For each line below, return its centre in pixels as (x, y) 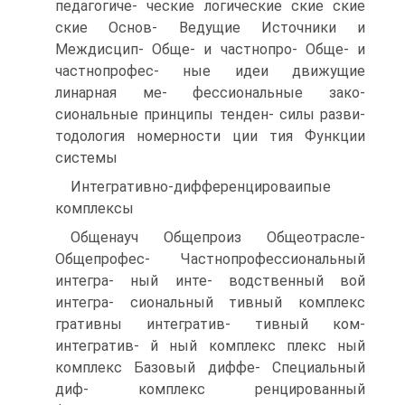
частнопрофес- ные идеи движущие (210, 71)
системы (86, 158)
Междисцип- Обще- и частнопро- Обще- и (210, 49)
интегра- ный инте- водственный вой (210, 281)
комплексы (94, 208)
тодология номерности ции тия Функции (210, 136)
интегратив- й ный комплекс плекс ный (210, 346)
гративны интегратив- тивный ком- (210, 324)
